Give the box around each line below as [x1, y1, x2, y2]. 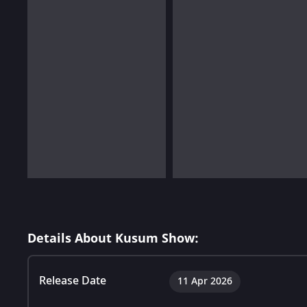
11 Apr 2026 [177, 273, 232, 288]
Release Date [39, 272, 106, 289]
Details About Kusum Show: [27, 229, 199, 247]
